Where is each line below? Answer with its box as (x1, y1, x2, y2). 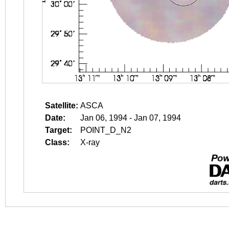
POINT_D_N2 (80, 126, 131, 134)
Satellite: (45, 101, 78, 110)
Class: (45, 138, 70, 147)
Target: (45, 126, 72, 134)
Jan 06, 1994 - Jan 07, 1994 (80, 113, 181, 122)
